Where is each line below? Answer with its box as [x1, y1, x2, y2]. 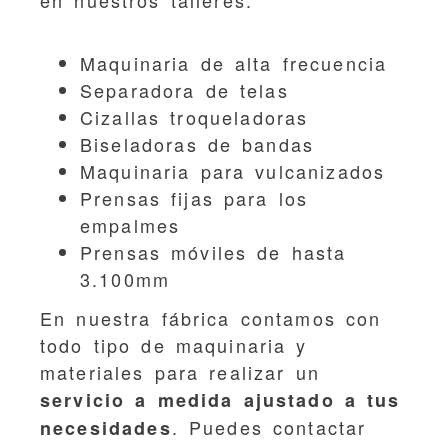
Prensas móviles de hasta [80, 238, 347, 265]
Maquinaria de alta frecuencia [80, 49, 388, 76]
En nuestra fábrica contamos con [40, 305, 382, 331]
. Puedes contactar [171, 414, 367, 440]
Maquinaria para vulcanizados [80, 157, 386, 184]
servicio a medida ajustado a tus [40, 387, 401, 413]
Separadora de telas [80, 76, 289, 103]
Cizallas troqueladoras [80, 103, 309, 130]
